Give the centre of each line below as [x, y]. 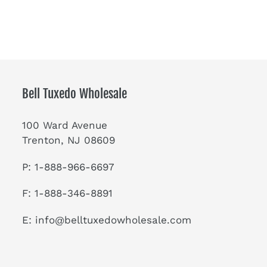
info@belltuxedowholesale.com [113, 220]
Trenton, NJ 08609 [69, 140]
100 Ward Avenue [95, 125]
